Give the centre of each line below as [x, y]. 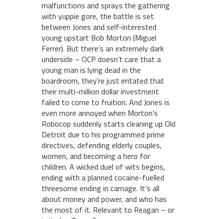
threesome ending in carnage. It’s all [100, 188]
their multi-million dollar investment [100, 92]
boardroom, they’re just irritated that [103, 81]
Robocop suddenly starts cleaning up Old [109, 124]
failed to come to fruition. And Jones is [106, 102]
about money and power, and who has [104, 199]
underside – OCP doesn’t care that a [101, 59]
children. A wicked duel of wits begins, [103, 167]
